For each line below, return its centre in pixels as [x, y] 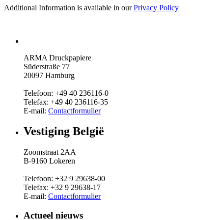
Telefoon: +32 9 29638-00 [64, 179]
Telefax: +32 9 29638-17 [62, 188]
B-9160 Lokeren [49, 161]
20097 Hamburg [49, 75]
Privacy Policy [156, 7]
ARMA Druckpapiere [57, 57]
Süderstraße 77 [47, 66]
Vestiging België [64, 131]
